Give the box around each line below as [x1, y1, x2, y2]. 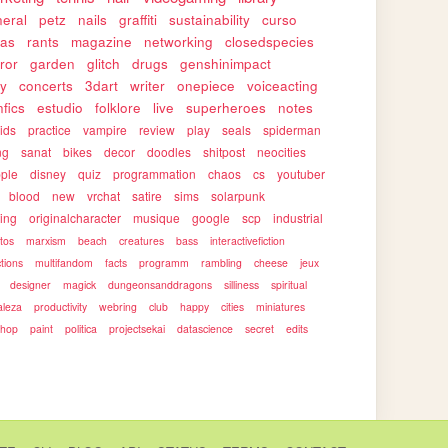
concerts [19, 76, 74, 95]
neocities [257, 143, 307, 160]
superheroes [186, 98, 267, 117]
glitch [87, 54, 121, 73]
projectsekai [109, 321, 166, 336]
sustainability [169, 10, 251, 29]
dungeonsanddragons [108, 277, 213, 292]
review [139, 121, 176, 138]
